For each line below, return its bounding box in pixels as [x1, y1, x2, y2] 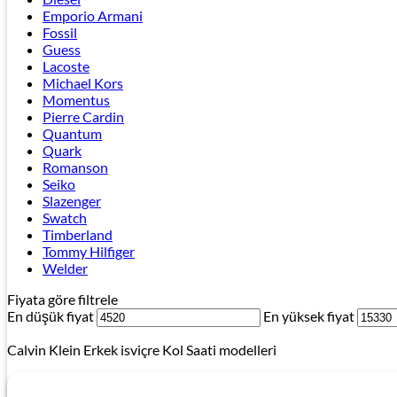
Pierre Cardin [43, 108, 124, 126]
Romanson [43, 159, 108, 176]
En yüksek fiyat [263, 307, 354, 325]
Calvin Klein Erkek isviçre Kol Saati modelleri [7, 341, 276, 359]
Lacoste [43, 58, 90, 75]
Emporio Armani [43, 7, 143, 25]
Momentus [43, 91, 110, 109]
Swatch [43, 209, 87, 227]
